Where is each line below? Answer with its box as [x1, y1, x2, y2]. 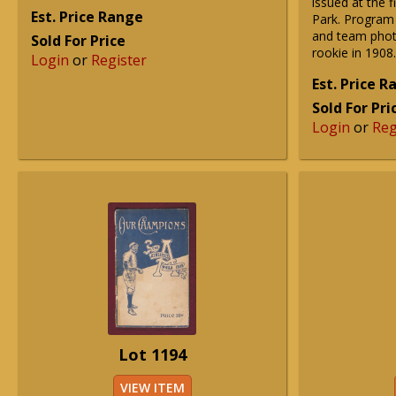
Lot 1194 [118, 344, 187, 365]
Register [91, 50, 147, 70]
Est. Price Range [31, 7, 143, 27]
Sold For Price [31, 31, 126, 50]
